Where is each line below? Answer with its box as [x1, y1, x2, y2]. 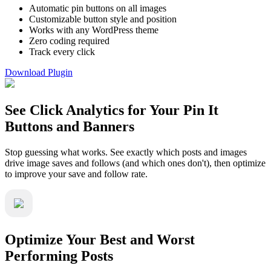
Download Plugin [5, 67, 73, 78]
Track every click [29, 47, 95, 57]
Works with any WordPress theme [29, 25, 158, 36]
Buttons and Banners [5, 118, 134, 134]
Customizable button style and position [29, 14, 177, 25]
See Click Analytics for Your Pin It [5, 102, 218, 118]
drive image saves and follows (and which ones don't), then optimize [5, 157, 266, 168]
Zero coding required [29, 36, 109, 47]
